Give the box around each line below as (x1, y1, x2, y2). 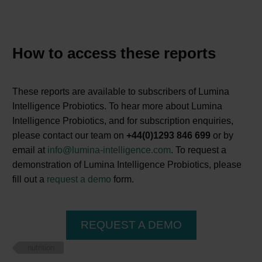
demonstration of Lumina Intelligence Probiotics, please (12, 160, 242, 170)
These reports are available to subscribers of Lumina (12, 87, 229, 97)
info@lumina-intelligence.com (47, 145, 171, 156)
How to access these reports (12, 44, 216, 62)
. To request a (171, 145, 226, 156)
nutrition (27, 243, 54, 253)
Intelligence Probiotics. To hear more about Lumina (12, 101, 222, 112)
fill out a (12, 174, 47, 185)
